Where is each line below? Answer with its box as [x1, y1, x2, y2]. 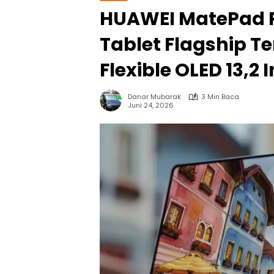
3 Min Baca [201, 92, 239, 102]
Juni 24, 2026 [128, 100, 174, 110]
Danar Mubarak [128, 92, 181, 102]
